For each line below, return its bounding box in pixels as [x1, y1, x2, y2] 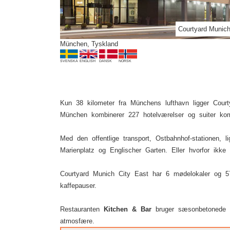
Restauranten [60, 205, 104, 213]
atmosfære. [60, 217, 94, 225]
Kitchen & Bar [104, 205, 151, 213]
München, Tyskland [60, 40, 118, 48]
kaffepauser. [60, 182, 97, 189]
